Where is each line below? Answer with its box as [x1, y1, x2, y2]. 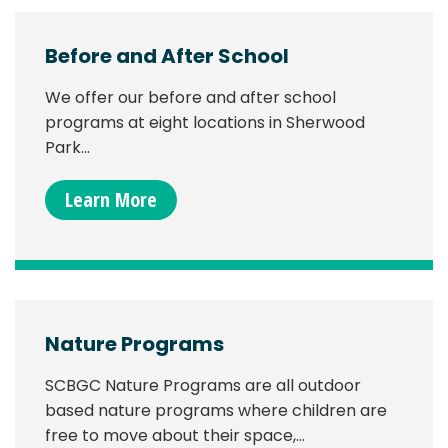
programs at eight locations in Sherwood [45, 111, 365, 135]
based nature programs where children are [45, 399, 387, 423]
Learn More [65, 186, 157, 214]
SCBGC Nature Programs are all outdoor [45, 374, 361, 398]
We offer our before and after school [45, 86, 336, 110]
